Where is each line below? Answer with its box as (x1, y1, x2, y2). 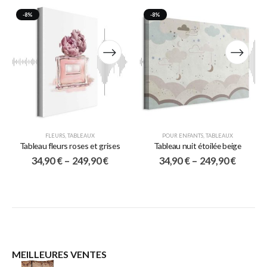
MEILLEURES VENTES (12, 249, 107, 260)
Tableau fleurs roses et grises (19, 141, 120, 151)
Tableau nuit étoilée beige (153, 141, 241, 151)
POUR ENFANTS (162, 132, 203, 139)
